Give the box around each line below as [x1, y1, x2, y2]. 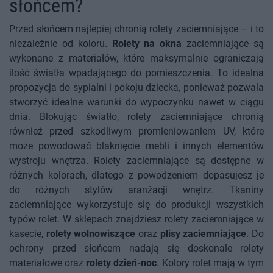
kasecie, [9, 228, 46, 240]
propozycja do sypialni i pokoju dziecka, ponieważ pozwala [9, 82, 264, 94]
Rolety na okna [112, 38, 187, 50]
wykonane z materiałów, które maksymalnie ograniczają [9, 52, 264, 65]
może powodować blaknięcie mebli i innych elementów [9, 140, 264, 152]
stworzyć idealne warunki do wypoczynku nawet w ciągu [9, 96, 264, 108]
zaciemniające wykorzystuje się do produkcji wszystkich [9, 199, 264, 211]
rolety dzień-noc [86, 257, 157, 269]
